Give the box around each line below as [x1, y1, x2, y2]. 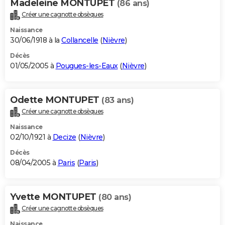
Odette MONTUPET [10, 94, 101, 105]
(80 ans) [98, 192, 131, 202]
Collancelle [61, 35, 98, 45]
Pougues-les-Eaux [55, 61, 118, 70]
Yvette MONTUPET [10, 191, 98, 202]
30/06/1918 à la [10, 35, 61, 45]
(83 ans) [101, 95, 134, 105]
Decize [52, 132, 76, 142]
